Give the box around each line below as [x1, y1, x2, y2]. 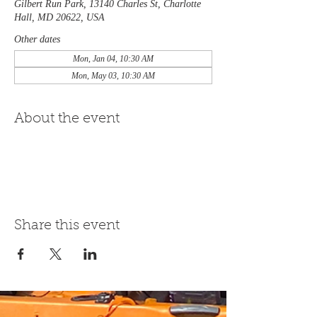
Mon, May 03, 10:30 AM [71, 71, 155, 81]
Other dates [14, 34, 60, 45]
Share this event [14, 219, 120, 233]
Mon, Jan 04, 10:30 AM [73, 54, 154, 64]
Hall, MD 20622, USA [14, 12, 105, 23]
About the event [14, 112, 120, 126]
